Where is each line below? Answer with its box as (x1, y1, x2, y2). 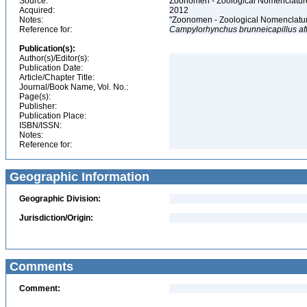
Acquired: (19, 5, 55, 15)
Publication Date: (19, 63, 83, 73)
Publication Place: (19, 111, 86, 121)
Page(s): (19, 92, 51, 101)
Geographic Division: (19, 194, 101, 204)
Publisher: (19, 101, 57, 111)
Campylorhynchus (169, 25, 237, 34)
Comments (6, 260, 73, 273)
